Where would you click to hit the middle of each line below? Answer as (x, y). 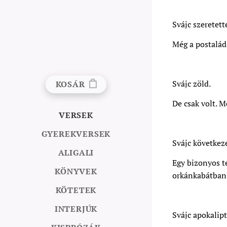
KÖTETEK (76, 190)
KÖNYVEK (76, 171)
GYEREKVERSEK (76, 134)
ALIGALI (76, 153)
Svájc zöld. (192, 84)
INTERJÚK (76, 209)
